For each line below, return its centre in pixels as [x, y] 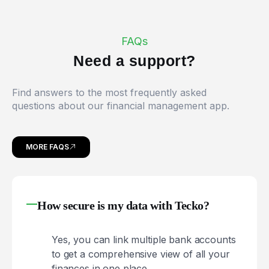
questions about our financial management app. [121, 105]
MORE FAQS [47, 147]
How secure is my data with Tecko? [123, 205]
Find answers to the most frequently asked [109, 92]
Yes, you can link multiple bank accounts [144, 239]
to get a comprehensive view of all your [141, 254]
